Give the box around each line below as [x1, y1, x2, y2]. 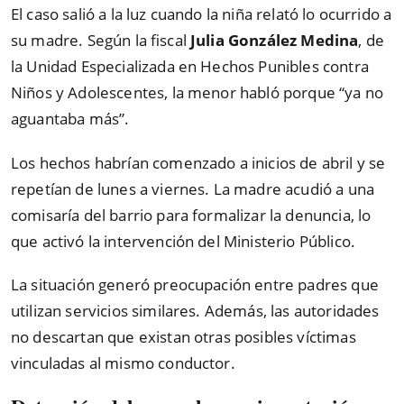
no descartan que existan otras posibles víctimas [11, 326, 356, 348]
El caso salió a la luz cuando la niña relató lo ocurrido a [11, 4, 392, 25]
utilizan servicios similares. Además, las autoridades [11, 300, 380, 322]
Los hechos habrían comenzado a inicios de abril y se [11, 151, 386, 173]
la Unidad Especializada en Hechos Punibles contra [11, 56, 369, 78]
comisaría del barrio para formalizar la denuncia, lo [11, 204, 372, 225]
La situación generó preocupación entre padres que [11, 274, 379, 296]
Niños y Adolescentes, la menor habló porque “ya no [11, 82, 384, 104]
